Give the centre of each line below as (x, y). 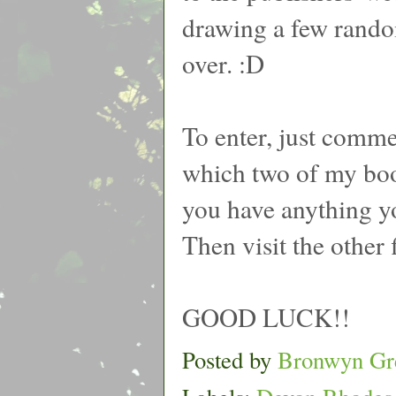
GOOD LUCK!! (266, 316)
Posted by (230, 359)
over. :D (223, 63)
